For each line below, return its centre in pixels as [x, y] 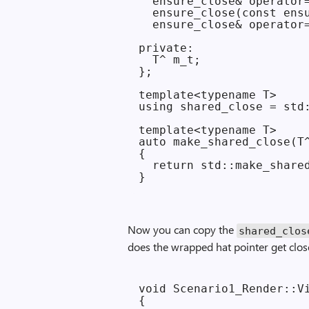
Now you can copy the [182, 229]
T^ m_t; [170, 60]
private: [167, 48]
